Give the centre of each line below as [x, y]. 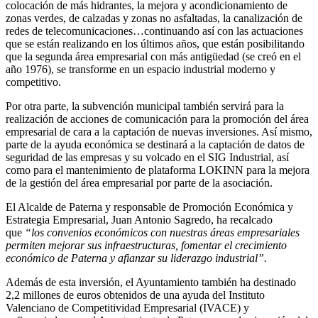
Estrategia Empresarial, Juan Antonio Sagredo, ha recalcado [139, 220]
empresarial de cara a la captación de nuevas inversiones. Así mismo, [159, 132]
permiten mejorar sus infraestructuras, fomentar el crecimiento [146, 246]
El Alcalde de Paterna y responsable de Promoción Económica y [149, 207]
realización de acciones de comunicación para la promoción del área [157, 119]
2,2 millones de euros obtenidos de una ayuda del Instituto [135, 295]
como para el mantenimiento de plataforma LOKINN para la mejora [158, 170]
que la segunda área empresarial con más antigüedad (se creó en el [153, 57]
